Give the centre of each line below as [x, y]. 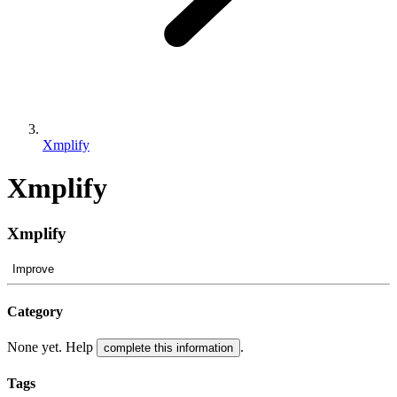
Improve [33, 269]
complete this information [168, 348]
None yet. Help [52, 347]
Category [35, 311]
